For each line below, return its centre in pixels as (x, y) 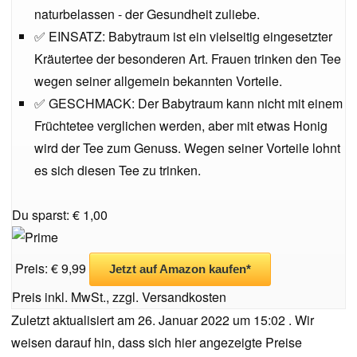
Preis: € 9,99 (51, 268)
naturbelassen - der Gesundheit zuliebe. (147, 14)
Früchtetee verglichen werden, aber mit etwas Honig (181, 126)
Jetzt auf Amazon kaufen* (180, 269)
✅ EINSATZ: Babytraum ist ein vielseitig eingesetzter (183, 36)
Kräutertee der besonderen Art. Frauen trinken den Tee (188, 59)
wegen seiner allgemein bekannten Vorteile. (158, 81)
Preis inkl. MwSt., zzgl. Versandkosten (119, 297)
